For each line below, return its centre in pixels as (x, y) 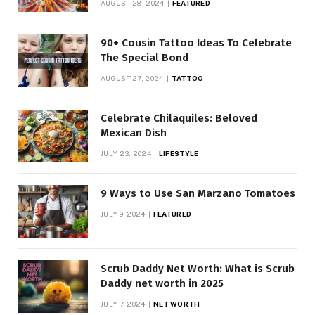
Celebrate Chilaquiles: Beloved (179, 118)
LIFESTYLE (179, 154)
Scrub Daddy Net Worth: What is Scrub (198, 269)
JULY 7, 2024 (123, 304)
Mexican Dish (134, 133)
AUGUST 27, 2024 (132, 78)
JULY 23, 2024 (126, 154)
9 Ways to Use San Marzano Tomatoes (198, 194)
